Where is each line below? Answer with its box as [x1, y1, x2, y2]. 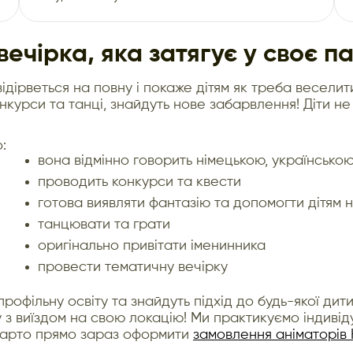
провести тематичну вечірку [38, 259, 228, 274]
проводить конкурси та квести [38, 174, 241, 189]
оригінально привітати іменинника [38, 238, 266, 253]
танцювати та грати [38, 217, 170, 232]
